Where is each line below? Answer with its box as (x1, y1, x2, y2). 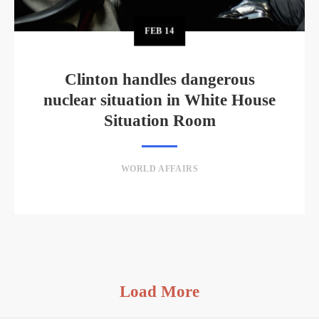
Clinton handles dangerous (64, 70, 255, 89)
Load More (120, 283, 199, 301)
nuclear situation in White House (43, 91, 276, 110)
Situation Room (103, 112, 216, 130)
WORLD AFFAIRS (120, 164, 199, 174)
